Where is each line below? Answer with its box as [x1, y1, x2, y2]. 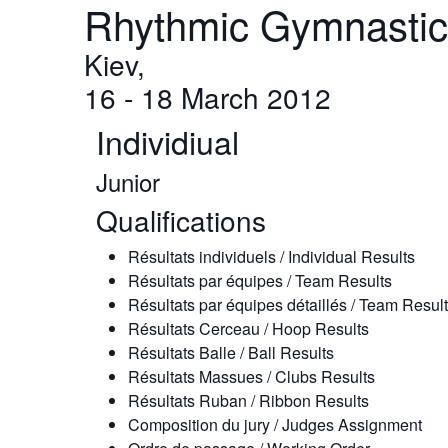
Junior [96, 164, 160, 199]
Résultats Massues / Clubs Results [128, 365, 375, 388]
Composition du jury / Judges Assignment [128, 413, 422, 436]
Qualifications [96, 200, 266, 240]
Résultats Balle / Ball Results [128, 341, 334, 364]
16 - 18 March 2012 [84, 77, 331, 117]
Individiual [96, 118, 239, 164]
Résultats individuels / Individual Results [128, 245, 415, 268]
